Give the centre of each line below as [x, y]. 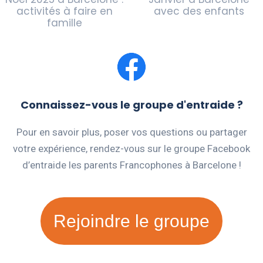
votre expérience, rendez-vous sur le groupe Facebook [131, 149]
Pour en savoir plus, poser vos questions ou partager [131, 132]
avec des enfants [199, 11]
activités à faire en [64, 11]
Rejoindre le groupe [131, 221]
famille [64, 23]
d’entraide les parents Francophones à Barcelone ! [131, 165]
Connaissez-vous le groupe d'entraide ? [131, 105]
